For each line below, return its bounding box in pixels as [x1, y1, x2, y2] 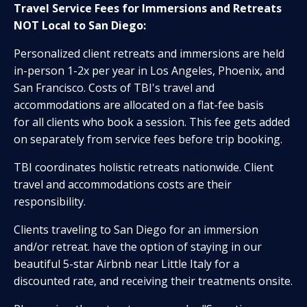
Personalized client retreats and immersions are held [14, 45, 284, 61]
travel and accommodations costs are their [14, 176, 232, 192]
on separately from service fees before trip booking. [14, 131, 282, 147]
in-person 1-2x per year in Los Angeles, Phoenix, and [14, 62, 284, 78]
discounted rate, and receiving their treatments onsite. [14, 273, 293, 288]
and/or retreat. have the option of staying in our [14, 238, 262, 254]
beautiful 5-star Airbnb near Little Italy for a [14, 256, 239, 271]
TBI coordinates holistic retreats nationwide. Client [14, 159, 273, 175]
